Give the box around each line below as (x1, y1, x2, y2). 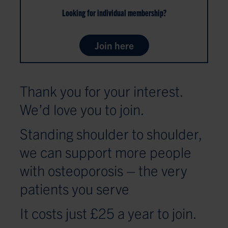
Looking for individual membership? (62, 7, 166, 18)
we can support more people (20, 142, 191, 161)
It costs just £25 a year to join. (20, 203, 196, 222)
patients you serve (20, 179, 129, 197)
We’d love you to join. (20, 99, 145, 118)
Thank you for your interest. (20, 81, 183, 100)
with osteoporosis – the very (20, 160, 187, 179)
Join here (94, 39, 134, 52)
